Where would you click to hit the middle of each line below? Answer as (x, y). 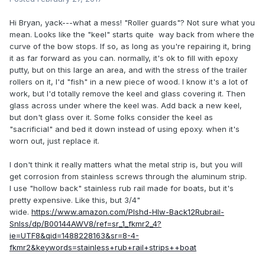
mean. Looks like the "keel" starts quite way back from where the (132, 35)
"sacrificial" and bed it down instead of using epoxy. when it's (125, 129)
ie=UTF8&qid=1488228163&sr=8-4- (74, 236)
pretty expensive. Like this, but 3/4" (75, 200)
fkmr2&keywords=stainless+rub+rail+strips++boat (103, 248)
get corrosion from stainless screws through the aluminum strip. (128, 177)
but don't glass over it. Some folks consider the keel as (111, 117)
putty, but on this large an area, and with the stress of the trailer (128, 70)
